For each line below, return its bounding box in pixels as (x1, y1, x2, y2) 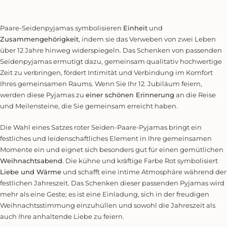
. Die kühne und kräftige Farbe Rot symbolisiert (62, 157, 218, 165)
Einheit (123, 24, 147, 32)
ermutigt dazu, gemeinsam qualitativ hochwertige (52, 57, 222, 65)
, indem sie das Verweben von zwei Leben (79, 35, 216, 43)
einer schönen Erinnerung (86, 91, 174, 99)
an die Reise (174, 91, 216, 99)
